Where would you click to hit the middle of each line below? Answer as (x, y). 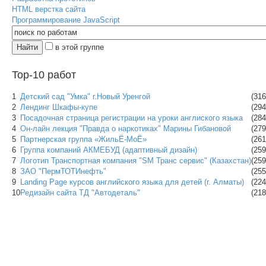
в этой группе (78, 47)
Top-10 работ (44, 75)
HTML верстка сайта (49, 9)
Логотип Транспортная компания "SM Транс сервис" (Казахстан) (136, 161)
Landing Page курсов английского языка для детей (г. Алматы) (132, 182)
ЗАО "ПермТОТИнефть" (63, 171)
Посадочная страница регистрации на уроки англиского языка (132, 118)
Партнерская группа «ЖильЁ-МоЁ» (83, 139)
